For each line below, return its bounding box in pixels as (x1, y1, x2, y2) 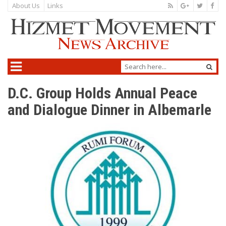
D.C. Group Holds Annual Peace (8, 84, 197, 102)
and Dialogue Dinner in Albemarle (8, 101, 211, 119)
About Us (12, 1, 40, 10)
